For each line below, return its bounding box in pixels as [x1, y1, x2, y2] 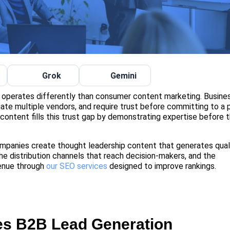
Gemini [110, 70, 137, 81]
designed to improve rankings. [107, 161, 217, 171]
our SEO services [46, 161, 108, 171]
